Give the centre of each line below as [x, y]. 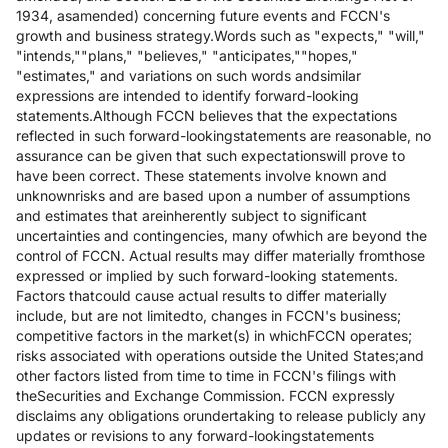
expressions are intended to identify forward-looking [187, 95]
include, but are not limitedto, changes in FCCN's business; [208, 315]
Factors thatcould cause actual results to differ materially [201, 295]
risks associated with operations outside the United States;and [220, 355]
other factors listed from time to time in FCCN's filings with [206, 375]
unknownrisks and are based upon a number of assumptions [213, 195]
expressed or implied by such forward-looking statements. [207, 275]
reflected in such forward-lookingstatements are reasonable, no [223, 135]
